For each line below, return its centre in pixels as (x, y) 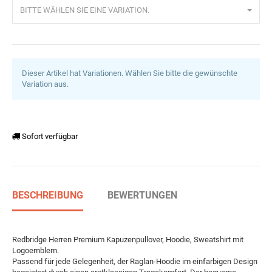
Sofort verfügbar (50, 136)
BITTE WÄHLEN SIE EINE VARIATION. (85, 10)
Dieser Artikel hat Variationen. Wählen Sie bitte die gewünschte (130, 73)
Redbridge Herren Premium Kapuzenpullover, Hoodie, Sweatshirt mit (128, 239)
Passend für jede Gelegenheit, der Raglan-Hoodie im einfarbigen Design (135, 261)
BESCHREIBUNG (48, 195)
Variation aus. (45, 84)
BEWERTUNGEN (142, 195)
